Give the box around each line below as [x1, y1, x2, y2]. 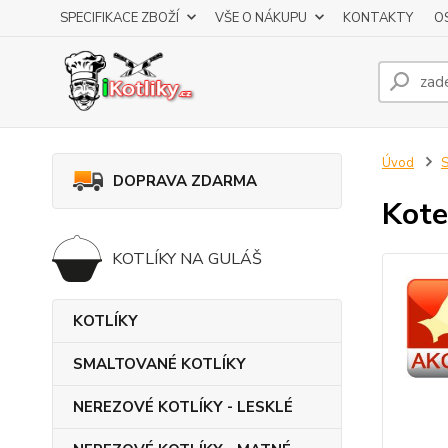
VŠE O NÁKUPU [215, 9, 307, 27]
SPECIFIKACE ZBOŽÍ [60, 9, 179, 27]
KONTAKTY [343, 9, 413, 27]
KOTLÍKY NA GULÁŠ [112, 248, 262, 270]
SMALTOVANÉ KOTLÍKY [73, 354, 246, 374]
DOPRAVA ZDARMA [113, 171, 257, 191]
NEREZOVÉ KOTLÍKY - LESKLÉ [73, 397, 293, 417]
